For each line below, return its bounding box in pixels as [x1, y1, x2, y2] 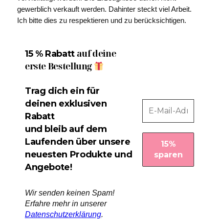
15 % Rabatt [24, 48, 75, 59]
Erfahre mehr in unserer [24, 199, 107, 208]
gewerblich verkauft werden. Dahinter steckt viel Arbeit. [17, 5, 192, 13]
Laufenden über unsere [24, 136, 131, 148]
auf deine [74, 47, 116, 59]
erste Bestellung [24, 60, 94, 72]
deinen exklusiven [24, 98, 107, 109]
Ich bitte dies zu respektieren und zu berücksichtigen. [17, 16, 186, 24]
